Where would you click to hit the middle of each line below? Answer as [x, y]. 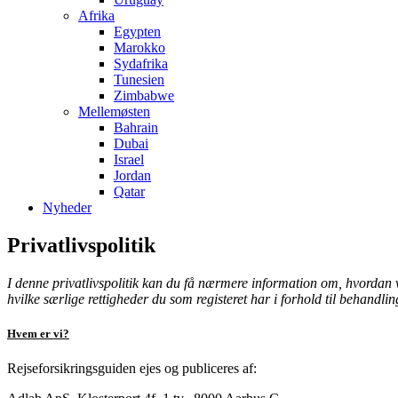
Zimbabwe [144, 96]
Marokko [139, 48]
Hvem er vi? [38, 333]
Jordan [132, 175]
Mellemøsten [114, 111]
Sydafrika [141, 64]
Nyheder [67, 207]
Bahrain [136, 127]
